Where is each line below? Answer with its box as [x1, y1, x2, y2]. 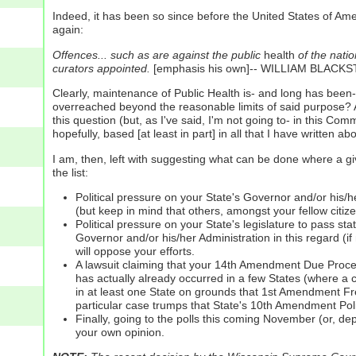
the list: [52, 165, 88, 179]
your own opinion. [75, 325, 164, 339]
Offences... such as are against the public [52, 48, 261, 61]
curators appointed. [52, 61, 150, 75]
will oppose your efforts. [75, 244, 195, 257]
